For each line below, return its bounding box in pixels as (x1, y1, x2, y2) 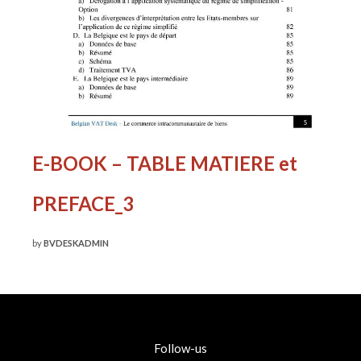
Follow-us (154, 341, 207, 356)
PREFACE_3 (32, 192, 134, 216)
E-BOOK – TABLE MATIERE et (32, 151, 297, 176)
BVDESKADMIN (44, 238, 109, 249)
